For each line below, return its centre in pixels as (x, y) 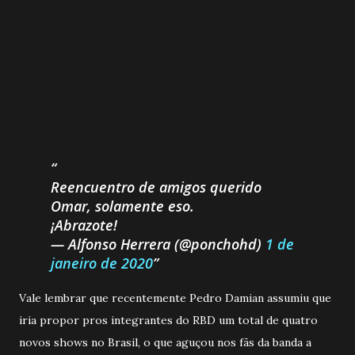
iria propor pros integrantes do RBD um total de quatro (168, 320)
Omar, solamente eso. (122, 206)
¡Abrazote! (84, 225)
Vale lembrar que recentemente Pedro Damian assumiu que (175, 298)
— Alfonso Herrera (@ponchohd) (158, 244)
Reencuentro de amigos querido (156, 187)
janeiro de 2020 (102, 263)
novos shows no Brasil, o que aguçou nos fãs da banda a (165, 342)
